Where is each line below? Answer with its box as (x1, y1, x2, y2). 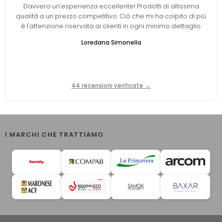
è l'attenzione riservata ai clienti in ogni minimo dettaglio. (20, 21, 202, 30)
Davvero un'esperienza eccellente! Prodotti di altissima (23, 1, 199, 10)
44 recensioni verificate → (71, 81, 151, 90)
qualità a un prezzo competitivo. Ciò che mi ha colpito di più (16, 11, 206, 20)
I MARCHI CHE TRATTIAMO (5, 129, 104, 139)
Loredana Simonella (81, 38, 141, 47)
